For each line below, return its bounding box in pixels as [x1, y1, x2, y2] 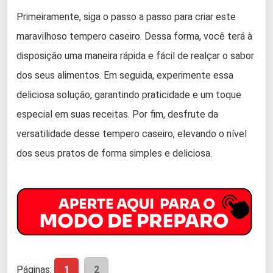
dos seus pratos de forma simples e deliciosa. [16, 147, 212, 159]
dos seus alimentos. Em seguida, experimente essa [16, 69, 233, 81]
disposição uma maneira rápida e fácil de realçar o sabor [16, 49, 254, 62]
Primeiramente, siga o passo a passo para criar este [16, 10, 236, 23]
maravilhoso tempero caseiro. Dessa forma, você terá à [16, 30, 252, 42]
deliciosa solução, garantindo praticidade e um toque [16, 88, 241, 101]
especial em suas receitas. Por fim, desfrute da [16, 108, 218, 120]
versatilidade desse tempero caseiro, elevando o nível [16, 127, 247, 140]
